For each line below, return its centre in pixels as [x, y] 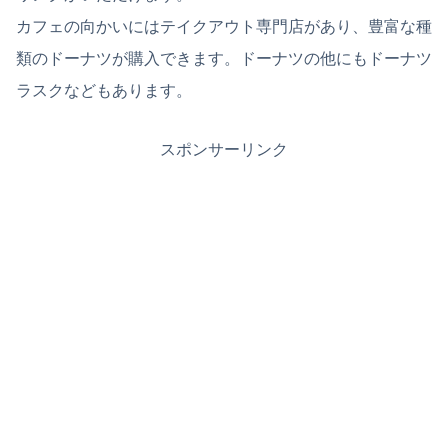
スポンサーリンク [224, 149]
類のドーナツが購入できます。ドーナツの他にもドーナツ [224, 58]
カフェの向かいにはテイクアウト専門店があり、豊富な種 [224, 26]
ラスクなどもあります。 [104, 90]
